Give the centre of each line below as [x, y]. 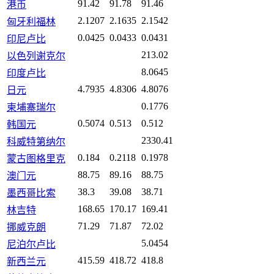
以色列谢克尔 [36, 56]
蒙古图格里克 [36, 159]
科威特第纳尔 [36, 142]
